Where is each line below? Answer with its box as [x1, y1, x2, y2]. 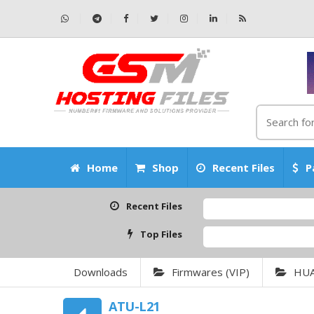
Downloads [74, 265, 128, 279]
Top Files [140, 228, 183, 240]
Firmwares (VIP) [172, 265, 250, 279]
